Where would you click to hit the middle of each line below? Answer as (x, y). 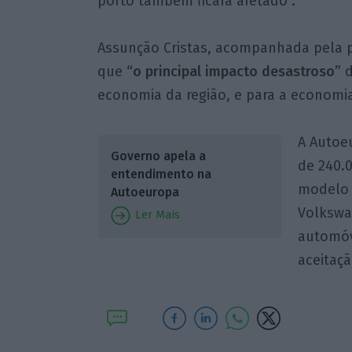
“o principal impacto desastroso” (233, 71)
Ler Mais (156, 215)
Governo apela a (158, 156)
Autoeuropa (145, 192)
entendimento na (161, 174)
